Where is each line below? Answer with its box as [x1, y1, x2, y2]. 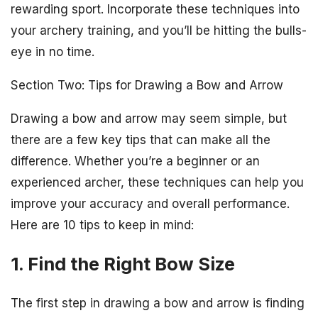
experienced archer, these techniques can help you [11, 175, 304, 190]
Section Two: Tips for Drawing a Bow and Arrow [11, 78, 283, 93]
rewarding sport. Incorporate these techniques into [11, 2, 300, 17]
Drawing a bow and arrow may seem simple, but [11, 111, 287, 126]
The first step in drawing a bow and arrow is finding [11, 296, 305, 311]
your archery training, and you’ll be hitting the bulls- [11, 23, 307, 38]
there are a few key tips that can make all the [11, 133, 270, 148]
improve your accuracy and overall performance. [11, 197, 290, 212]
